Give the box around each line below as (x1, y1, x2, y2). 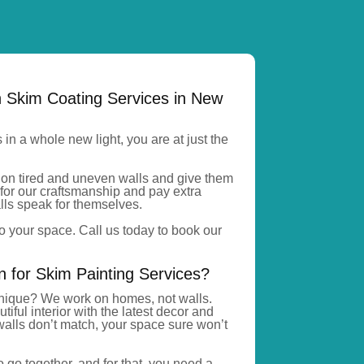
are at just (151, 132, 208, 147)
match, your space (57, 318, 169, 332)
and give (152, 171, 202, 186)
